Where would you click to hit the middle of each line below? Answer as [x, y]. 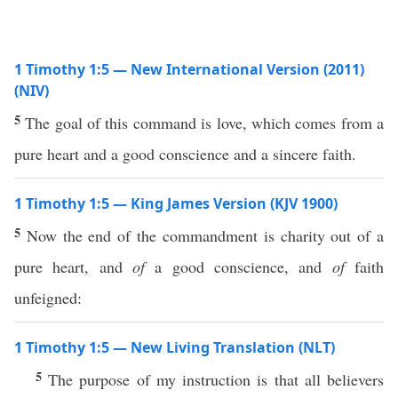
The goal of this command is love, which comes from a [205, 123]
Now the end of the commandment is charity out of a [205, 235]
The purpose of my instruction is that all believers [216, 379]
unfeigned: [48, 298]
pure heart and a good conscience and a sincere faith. [185, 154]
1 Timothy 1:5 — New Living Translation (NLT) [175, 347]
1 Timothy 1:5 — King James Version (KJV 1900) [176, 203]
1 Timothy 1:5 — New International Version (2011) [189, 69]
